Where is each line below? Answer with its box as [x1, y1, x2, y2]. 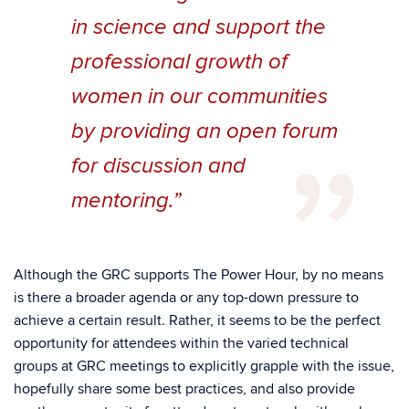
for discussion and [70, 153, 246, 179]
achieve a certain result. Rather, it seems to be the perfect [14, 311, 381, 330]
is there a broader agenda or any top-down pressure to [14, 288, 359, 307]
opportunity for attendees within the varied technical [14, 334, 349, 352]
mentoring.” [70, 188, 181, 214]
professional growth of [70, 49, 288, 75]
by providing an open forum [70, 119, 338, 144]
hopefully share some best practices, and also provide [14, 380, 355, 398]
